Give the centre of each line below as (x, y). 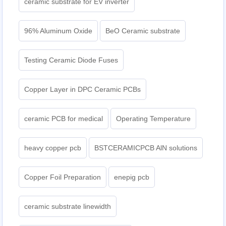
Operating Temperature (154, 118)
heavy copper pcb (53, 148)
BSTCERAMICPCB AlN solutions (146, 148)
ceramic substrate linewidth (68, 206)
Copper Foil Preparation (63, 177)
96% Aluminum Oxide (59, 31)
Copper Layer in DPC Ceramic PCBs (83, 89)
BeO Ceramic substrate (143, 31)
